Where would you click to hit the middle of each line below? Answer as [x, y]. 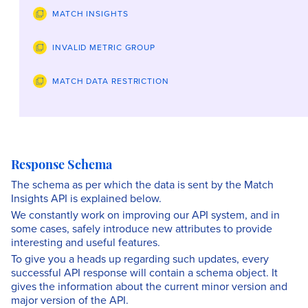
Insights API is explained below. [86, 198]
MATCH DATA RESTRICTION [111, 81]
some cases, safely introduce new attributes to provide [142, 228]
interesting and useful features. [86, 242]
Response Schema [62, 166]
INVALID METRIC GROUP [104, 47]
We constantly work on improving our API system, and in [145, 214]
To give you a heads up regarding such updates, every [140, 258]
